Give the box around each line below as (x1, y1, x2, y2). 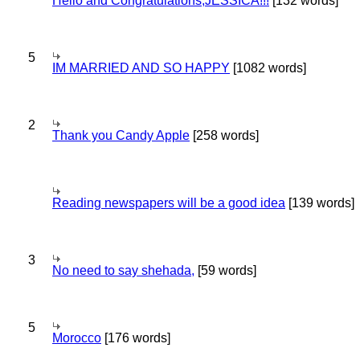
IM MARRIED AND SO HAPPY (52, 61, 230, 75)
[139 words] (285, 196, 354, 210)
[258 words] (190, 129, 259, 142)
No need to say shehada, (52, 264, 194, 277)
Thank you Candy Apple (52, 129, 190, 142)
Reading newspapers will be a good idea (52, 196, 285, 210)
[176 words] (101, 331, 170, 345)
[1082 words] (230, 61, 306, 75)
